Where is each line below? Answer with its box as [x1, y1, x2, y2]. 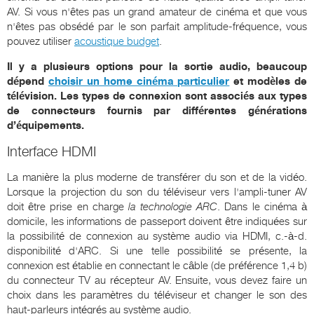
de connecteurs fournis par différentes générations [7, 104, 307, 117]
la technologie [128, 200, 197, 213]
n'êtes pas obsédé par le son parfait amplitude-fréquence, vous [7, 20, 307, 33]
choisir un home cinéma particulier [48, 74, 230, 88]
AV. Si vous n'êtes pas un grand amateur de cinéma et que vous [7, 5, 307, 18]
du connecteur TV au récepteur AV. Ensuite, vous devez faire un [7, 273, 307, 287]
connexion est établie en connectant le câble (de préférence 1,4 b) [7, 259, 307, 272]
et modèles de [229, 74, 307, 88]
